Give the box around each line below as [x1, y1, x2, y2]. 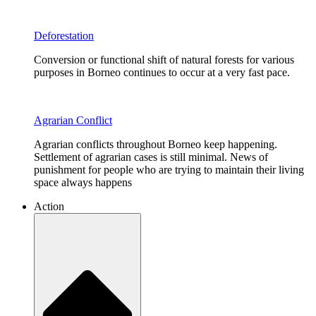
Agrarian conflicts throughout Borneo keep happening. [34, 138, 277, 151]
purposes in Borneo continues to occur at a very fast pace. [34, 66, 290, 79]
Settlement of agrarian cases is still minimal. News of [34, 151, 268, 164]
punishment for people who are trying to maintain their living [34, 164, 304, 176]
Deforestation [34, 30, 94, 42]
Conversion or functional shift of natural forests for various [34, 54, 294, 66]
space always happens [34, 176, 132, 189]
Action [34, 200, 64, 213]
